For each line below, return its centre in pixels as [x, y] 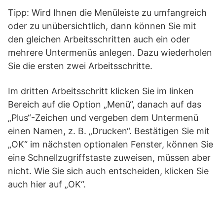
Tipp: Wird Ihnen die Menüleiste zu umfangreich [107, 13]
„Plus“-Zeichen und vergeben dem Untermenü [103, 118]
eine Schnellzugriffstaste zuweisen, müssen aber [109, 158]
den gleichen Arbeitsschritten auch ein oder [99, 39]
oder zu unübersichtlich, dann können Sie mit [102, 26]
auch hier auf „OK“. [47, 184]
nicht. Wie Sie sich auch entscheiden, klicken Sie [108, 171]
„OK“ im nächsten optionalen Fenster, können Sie [110, 144]
